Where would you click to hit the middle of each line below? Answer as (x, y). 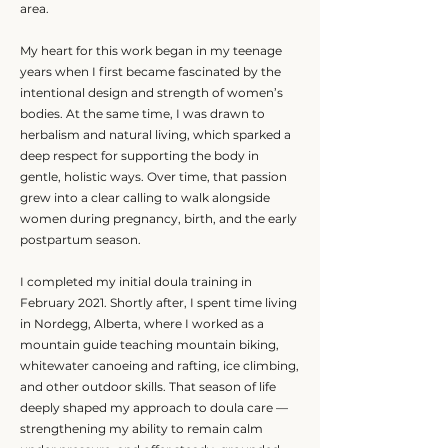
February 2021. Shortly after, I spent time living (158, 302)
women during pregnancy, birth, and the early (158, 218)
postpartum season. (80, 239)
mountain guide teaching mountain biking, (149, 344)
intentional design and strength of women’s (151, 92)
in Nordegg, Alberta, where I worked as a (142, 323)
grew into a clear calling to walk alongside (145, 197)
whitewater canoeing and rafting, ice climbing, (159, 365)
